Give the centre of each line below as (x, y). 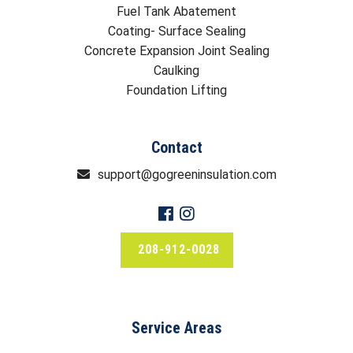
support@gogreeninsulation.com (187, 174)
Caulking (176, 70)
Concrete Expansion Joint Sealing (176, 50)
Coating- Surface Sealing (176, 31)
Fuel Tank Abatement (176, 11)
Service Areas (176, 327)
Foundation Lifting (176, 90)
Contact (176, 147)
